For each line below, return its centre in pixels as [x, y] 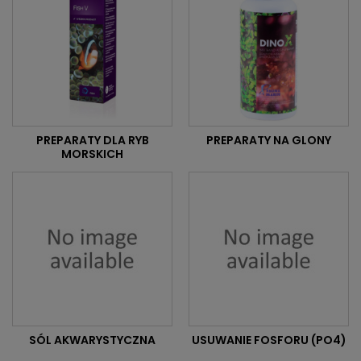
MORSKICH [92, 154]
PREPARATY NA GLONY [269, 141]
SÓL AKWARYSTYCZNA [92, 340]
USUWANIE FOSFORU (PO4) [269, 340]
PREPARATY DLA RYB [92, 141]
